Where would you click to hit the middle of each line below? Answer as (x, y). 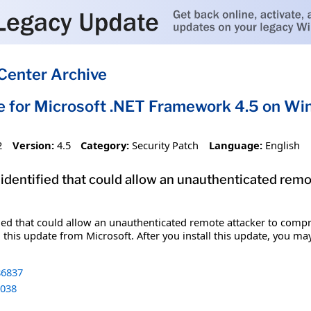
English (282, 145)
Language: (235, 145)
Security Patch (166, 145)
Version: (33, 145)
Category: (105, 145)
